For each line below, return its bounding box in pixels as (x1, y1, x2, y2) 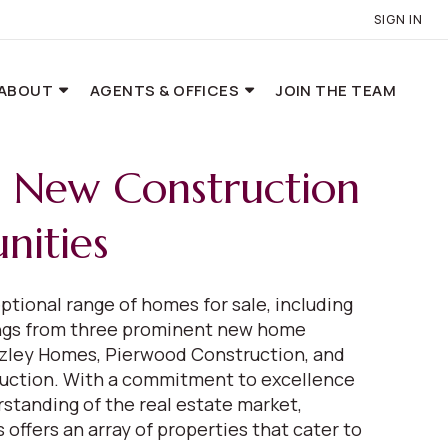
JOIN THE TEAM (276, 79, 396, 101)
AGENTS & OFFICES (90, 79, 243, 101)
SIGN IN (374, 11, 423, 28)
